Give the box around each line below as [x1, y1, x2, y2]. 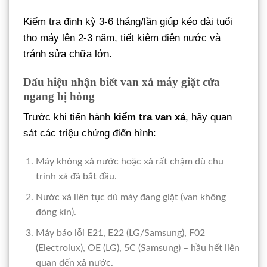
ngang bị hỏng [23, 89, 95, 103]
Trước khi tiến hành [23, 111, 113, 123]
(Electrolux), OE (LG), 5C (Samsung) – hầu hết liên [35, 243, 240, 253]
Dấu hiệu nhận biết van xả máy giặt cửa [23, 75, 220, 88]
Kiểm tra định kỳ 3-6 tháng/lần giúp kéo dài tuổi [23, 15, 232, 27]
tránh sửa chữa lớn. [23, 48, 112, 60]
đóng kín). [35, 207, 76, 217]
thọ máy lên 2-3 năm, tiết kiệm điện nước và [23, 32, 221, 44]
